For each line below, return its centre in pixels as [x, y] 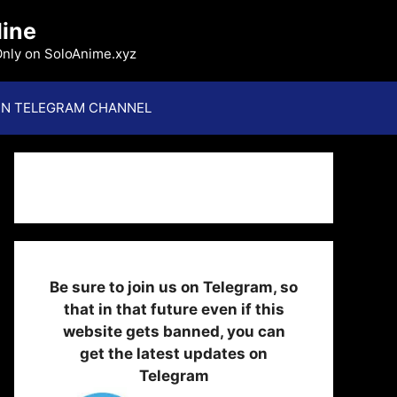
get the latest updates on [174, 354]
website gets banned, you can [174, 331]
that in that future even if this [174, 309]
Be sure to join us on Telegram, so [174, 287]
